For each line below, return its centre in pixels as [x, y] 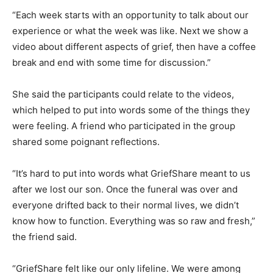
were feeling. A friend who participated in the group [124, 126]
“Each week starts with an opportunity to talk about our [130, 15]
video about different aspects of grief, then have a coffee [134, 46]
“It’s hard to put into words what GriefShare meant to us [131, 173]
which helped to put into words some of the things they [131, 110]
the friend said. [46, 236]
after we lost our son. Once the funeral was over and [125, 189]
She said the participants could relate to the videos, [123, 94]
